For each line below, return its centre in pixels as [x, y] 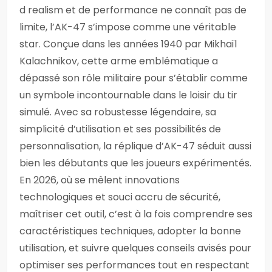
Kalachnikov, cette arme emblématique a [119, 61]
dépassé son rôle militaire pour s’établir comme [134, 78]
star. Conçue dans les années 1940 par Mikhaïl [128, 44]
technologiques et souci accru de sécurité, [120, 197]
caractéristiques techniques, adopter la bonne [130, 231]
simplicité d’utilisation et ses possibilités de [120, 129]
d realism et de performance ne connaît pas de [133, 10]
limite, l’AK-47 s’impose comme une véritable [128, 27]
